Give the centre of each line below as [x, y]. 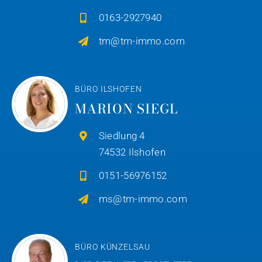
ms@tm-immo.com [143, 199]
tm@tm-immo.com [142, 41]
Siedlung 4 [122, 135]
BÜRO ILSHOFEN [108, 89]
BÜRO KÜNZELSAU [113, 247]
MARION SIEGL [126, 108]
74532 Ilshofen [132, 152]
